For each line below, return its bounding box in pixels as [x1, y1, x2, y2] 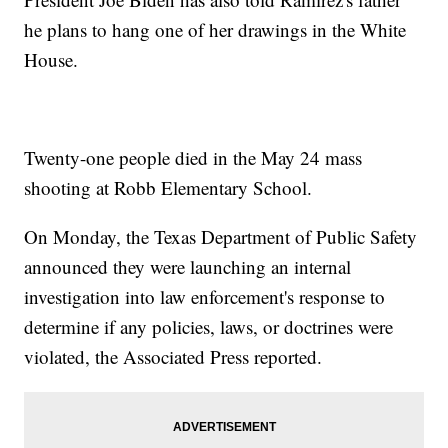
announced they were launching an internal [24, 253, 352, 279]
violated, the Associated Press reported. [24, 343, 323, 369]
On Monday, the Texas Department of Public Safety [24, 223, 418, 249]
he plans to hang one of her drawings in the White [24, 16, 407, 42]
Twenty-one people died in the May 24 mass [24, 144, 363, 170]
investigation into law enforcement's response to [24, 283, 386, 309]
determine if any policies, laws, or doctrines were [24, 313, 394, 339]
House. [24, 46, 79, 72]
